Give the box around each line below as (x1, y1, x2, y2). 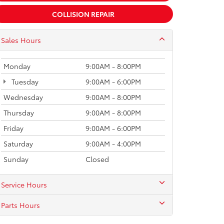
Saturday (3, 138, 33, 148)
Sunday (3, 154, 28, 164)
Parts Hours (1, 200, 40, 210)
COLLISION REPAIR (51, 9, 114, 19)
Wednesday (3, 92, 43, 102)
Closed (85, 154, 109, 164)
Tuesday (9, 76, 38, 86)
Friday (3, 123, 23, 133)
